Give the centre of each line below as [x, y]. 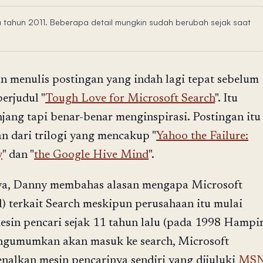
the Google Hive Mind [91, 155]
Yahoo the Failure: [202, 136]
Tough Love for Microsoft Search [130, 98]
